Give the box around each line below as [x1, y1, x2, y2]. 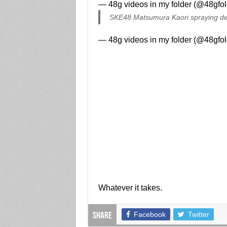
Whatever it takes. [98, 183, 162, 192]
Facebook [133, 210, 166, 218]
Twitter [187, 210, 209, 218]
